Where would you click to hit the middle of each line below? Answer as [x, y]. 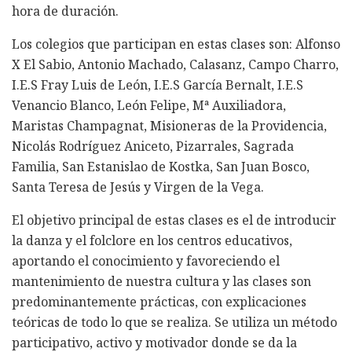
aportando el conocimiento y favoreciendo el [146, 260]
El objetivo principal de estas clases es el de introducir [174, 220]
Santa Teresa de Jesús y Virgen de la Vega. [138, 187]
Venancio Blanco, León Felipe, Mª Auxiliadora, [149, 105]
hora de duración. [65, 11]
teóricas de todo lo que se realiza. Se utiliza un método [174, 322]
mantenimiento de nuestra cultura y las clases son [161, 281]
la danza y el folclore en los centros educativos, [152, 240]
